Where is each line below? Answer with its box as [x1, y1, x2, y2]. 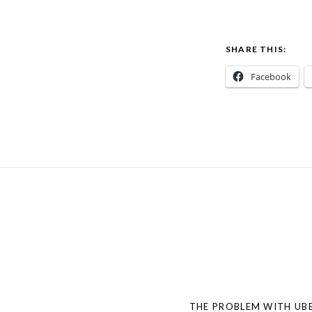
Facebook [251, 70, 291, 83]
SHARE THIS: [226, 44, 287, 54]
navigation [24, 258, 140, 290]
